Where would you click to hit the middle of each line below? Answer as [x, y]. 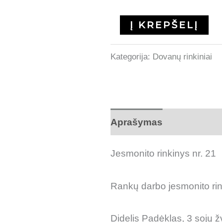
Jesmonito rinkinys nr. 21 [163, 154]
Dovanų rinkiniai [182, 56]
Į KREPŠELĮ [164, 25]
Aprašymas [136, 122]
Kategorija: [131, 56]
